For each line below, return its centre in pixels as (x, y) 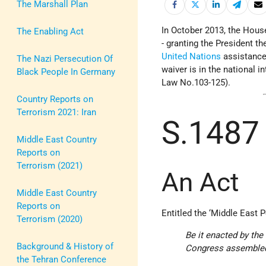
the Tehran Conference (61, 259)
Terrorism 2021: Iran (56, 112)
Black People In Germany (66, 72)
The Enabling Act (50, 31)
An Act (200, 182)
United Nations (191, 57)
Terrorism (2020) (50, 219)
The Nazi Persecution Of (65, 58)
